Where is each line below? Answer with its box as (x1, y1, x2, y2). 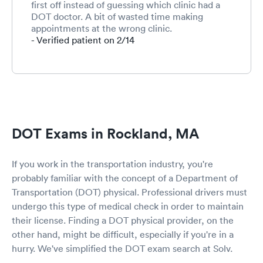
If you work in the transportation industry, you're (12, 157, 213, 170)
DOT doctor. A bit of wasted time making (31, 10, 203, 22)
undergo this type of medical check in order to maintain (12, 200, 244, 212)
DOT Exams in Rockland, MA (12, 124, 199, 142)
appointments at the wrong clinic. (31, 22, 172, 34)
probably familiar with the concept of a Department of (12, 171, 238, 184)
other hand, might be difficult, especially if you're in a (12, 228, 234, 240)
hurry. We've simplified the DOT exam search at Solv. (12, 242, 232, 254)
